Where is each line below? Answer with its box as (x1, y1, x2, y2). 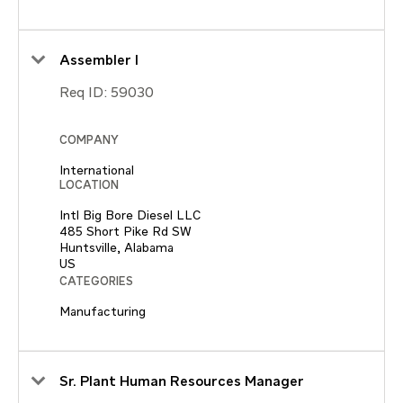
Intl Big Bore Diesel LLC (59, 209, 201, 222)
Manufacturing (59, 305, 146, 318)
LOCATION (59, 179, 119, 192)
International (59, 164, 134, 177)
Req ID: (59, 85, 111, 101)
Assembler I (59, 53, 139, 68)
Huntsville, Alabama (59, 241, 174, 255)
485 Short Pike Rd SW (59, 225, 192, 238)
